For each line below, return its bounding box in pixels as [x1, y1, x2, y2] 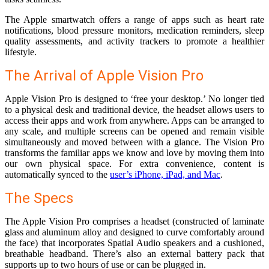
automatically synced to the [5, 169, 110, 180]
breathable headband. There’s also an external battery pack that [5, 249, 264, 259]
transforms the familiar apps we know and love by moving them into [5, 148, 264, 159]
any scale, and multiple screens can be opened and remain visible [5, 126, 264, 137]
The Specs [5, 190, 73, 207]
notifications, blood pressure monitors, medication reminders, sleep [5, 25, 264, 36]
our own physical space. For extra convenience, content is [5, 159, 264, 169]
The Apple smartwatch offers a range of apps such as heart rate [5, 14, 264, 25]
